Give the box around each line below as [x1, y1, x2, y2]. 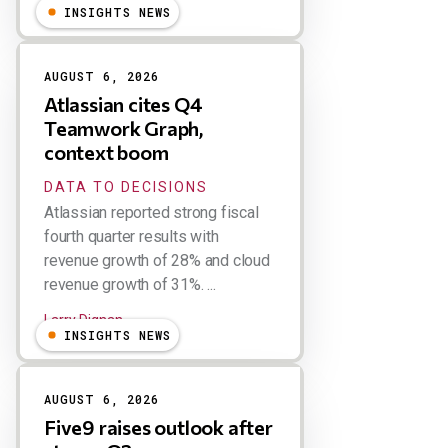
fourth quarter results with [44, 227, 219, 246]
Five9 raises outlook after [44, 415, 273, 439]
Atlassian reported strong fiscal [44, 203, 259, 222]
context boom [44, 140, 169, 164]
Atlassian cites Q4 [44, 92, 203, 116]
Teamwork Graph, [44, 116, 204, 140]
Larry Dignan [44, 312, 123, 328]
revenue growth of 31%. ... [44, 275, 216, 294]
